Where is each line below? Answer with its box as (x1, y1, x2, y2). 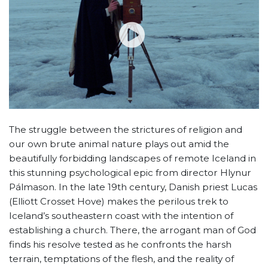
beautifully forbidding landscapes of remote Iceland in (9, 153, 256, 165)
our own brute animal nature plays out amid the (9, 138, 229, 150)
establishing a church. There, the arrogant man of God (9, 224, 256, 236)
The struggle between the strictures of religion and (9, 124, 242, 136)
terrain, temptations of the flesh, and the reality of (9, 253, 234, 265)
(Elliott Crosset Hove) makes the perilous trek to (9, 196, 229, 208)
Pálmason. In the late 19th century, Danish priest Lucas (9, 181, 257, 193)
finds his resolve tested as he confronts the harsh (9, 239, 232, 251)
